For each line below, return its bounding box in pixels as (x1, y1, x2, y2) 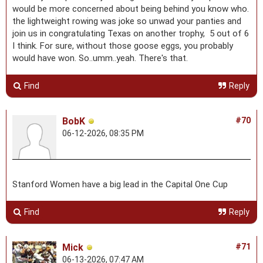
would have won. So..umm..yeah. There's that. (12, 52, 188, 63)
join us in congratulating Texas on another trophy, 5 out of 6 (12, 28, 249, 39)
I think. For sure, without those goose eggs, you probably (12, 40, 233, 51)
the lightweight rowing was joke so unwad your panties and (12, 15, 241, 26)
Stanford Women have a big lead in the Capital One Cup (12, 178, 228, 190)
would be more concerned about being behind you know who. (12, 3, 249, 14)
